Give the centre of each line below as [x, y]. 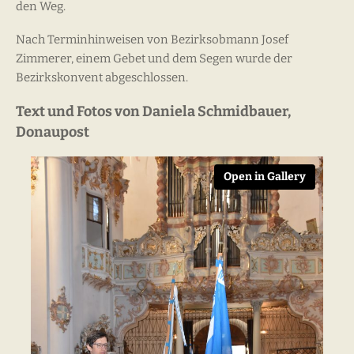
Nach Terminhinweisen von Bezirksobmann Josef [152, 40]
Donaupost [53, 132]
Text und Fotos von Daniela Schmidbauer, [153, 112]
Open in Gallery [265, 177]
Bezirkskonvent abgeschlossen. [102, 78]
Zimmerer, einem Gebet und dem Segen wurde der [154, 59]
